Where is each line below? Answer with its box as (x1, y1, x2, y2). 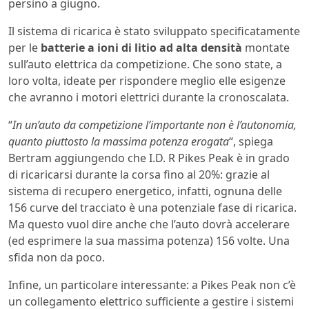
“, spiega (229, 133, 273, 149)
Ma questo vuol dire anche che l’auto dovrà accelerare (8, 216, 290, 232)
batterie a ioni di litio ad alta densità (41, 39, 242, 55)
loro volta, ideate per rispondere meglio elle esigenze (8, 72, 286, 88)
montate (242, 39, 290, 55)
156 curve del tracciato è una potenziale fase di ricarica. (8, 199, 297, 215)
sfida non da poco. (8, 249, 105, 265)
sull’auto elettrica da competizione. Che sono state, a (8, 56, 282, 72)
